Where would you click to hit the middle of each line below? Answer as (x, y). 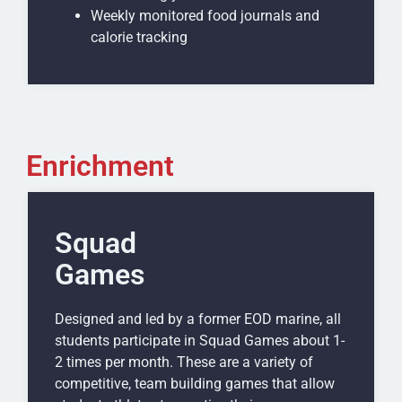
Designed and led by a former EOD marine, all (198, 319)
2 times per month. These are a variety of (184, 363)
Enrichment (100, 166)
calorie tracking (139, 38)
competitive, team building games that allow (195, 384)
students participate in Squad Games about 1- (200, 341)
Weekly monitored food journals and (205, 16)
